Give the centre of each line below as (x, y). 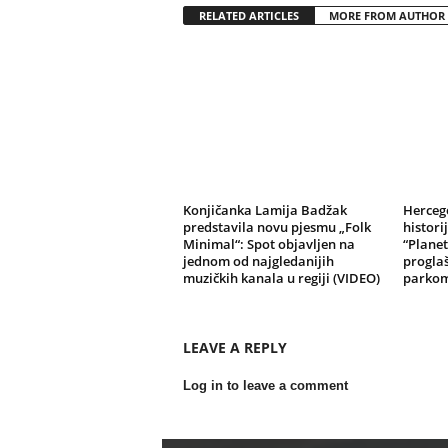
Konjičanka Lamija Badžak (264, 210)
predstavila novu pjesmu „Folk (276, 227)
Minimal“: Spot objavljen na (268, 244)
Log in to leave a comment (265, 385)
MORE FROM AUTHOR (386, 15)
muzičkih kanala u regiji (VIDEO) (281, 278)
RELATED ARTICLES (248, 15)
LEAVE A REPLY (234, 347)
